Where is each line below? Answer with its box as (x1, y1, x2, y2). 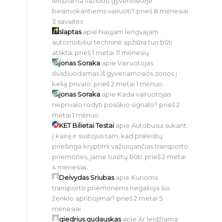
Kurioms (131, 173, 158, 181)
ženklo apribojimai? (52, 194, 115, 202)
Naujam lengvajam (99, 28, 159, 36)
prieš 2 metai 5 (116, 194, 163, 202)
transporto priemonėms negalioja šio (52, 184, 170, 192)
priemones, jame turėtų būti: (52, 153, 144, 161)
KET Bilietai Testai (59, 121, 114, 129)
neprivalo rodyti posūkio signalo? (52, 101, 158, 109)
